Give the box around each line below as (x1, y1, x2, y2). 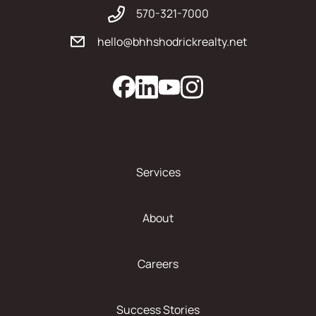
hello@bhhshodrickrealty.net (97, 34, 247, 50)
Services (135, 164, 181, 181)
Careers (138, 256, 178, 272)
